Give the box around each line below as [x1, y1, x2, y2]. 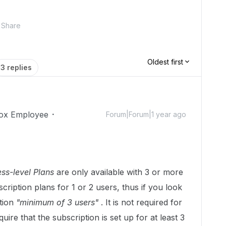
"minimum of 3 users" [14, 197, 98, 207]
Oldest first [147, 58, 183, 66]
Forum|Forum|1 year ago [106, 110, 186, 119]
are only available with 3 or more [54, 167, 183, 177]
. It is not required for [98, 197, 182, 207]
